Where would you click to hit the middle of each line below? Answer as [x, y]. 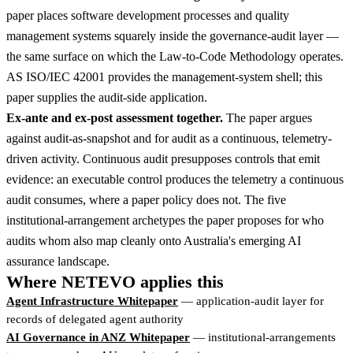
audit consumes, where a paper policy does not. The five [146, 200]
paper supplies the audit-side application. [107, 97]
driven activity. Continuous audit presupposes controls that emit [163, 159]
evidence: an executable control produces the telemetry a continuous [175, 179]
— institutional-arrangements [263, 337]
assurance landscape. [58, 261]
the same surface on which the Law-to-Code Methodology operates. [175, 56]
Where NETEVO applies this [115, 282]
